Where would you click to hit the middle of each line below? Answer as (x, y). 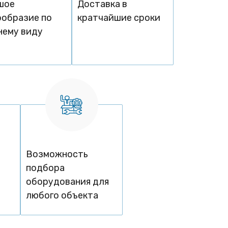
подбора (46, 168)
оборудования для (68, 182)
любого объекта (62, 196)
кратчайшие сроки (119, 18)
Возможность (57, 154)
